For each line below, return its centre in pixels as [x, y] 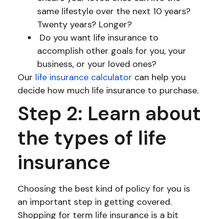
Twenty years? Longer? [84, 24]
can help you [159, 77]
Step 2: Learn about [109, 113]
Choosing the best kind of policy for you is [104, 188]
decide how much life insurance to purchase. [108, 90]
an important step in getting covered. [94, 202]
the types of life [92, 138]
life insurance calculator [82, 77]
